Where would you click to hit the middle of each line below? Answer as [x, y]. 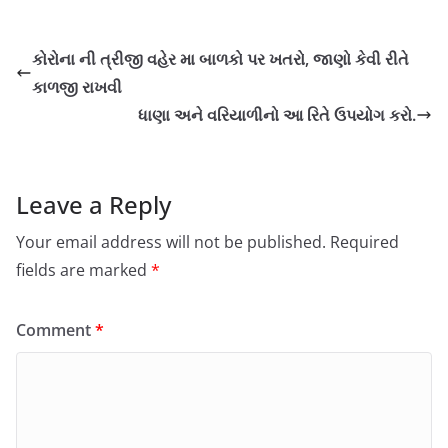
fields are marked [83, 270]
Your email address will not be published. [171, 242]
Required [364, 242]
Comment [55, 330]
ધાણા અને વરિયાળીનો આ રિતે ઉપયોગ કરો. [277, 115]
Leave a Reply [93, 204]
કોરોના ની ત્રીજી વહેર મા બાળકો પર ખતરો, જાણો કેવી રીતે [220, 59]
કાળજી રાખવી [77, 87]
